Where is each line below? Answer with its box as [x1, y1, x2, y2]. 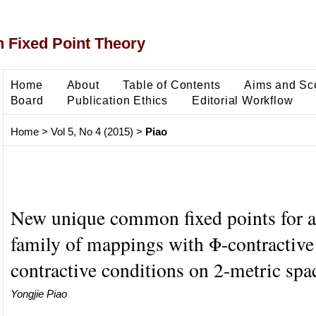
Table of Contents [123, 78, 221, 91]
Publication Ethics [67, 93, 169, 107]
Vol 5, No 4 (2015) [50, 126, 133, 138]
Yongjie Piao [10, 287, 67, 300]
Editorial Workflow [191, 93, 293, 107]
